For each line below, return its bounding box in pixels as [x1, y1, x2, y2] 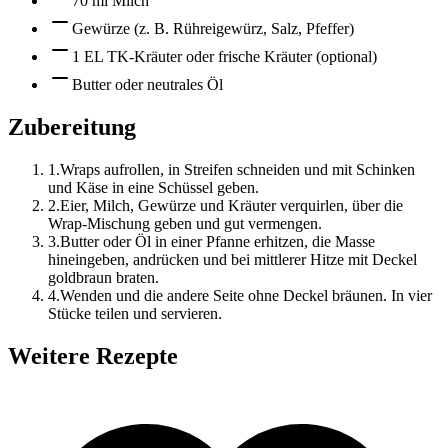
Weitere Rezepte [8, 342, 178, 369]
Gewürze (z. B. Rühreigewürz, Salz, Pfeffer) [72, 19, 354, 37]
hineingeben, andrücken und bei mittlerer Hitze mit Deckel [48, 250, 417, 268]
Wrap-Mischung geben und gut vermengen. [48, 214, 322, 232]
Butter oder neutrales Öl [72, 75, 223, 93]
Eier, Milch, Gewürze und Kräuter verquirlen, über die [60, 196, 403, 214]
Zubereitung [8, 113, 136, 140]
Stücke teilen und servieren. [48, 304, 222, 322]
